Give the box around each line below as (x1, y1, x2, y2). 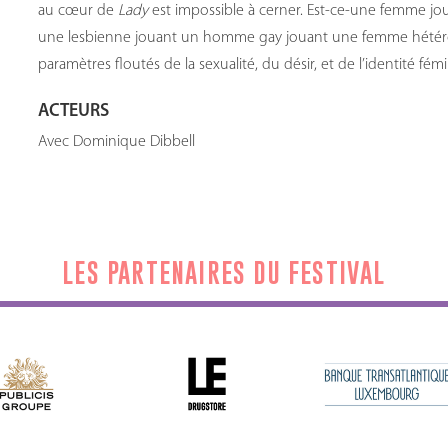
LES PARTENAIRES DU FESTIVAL (62, 257, 386, 288)
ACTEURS (38, 102, 110, 121)
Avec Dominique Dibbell (38, 134, 196, 150)
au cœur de (38, 3, 119, 19)
